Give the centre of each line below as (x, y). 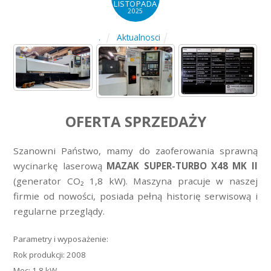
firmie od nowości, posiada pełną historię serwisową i (135, 196)
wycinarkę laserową (60, 166)
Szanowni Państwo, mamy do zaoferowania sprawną (135, 151)
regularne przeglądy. (59, 211)
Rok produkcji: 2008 (50, 254)
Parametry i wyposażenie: (61, 239)
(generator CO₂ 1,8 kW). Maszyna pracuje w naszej (135, 181)
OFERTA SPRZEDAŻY (135, 122)
